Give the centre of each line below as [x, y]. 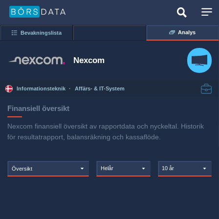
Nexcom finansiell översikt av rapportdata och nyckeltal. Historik [106, 126]
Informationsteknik [41, 89]
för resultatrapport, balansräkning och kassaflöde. [84, 137]
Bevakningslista [41, 33]
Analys [187, 33]
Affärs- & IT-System [99, 89]
